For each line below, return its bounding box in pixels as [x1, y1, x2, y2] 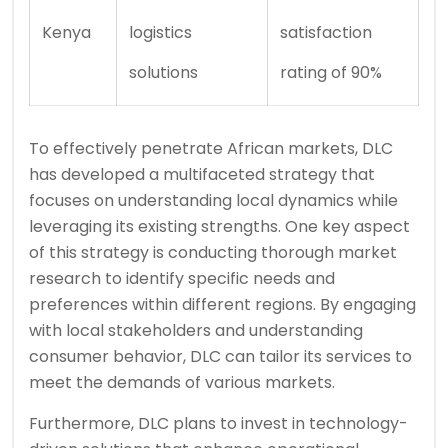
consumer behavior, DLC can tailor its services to [29, 344, 412, 368]
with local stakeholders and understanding [29, 318, 363, 342]
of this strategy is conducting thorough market [29, 240, 397, 264]
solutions [129, 60, 198, 84]
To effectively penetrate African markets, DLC [29, 136, 393, 160]
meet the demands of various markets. [29, 370, 335, 394]
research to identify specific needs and [29, 266, 335, 290]
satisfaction [280, 20, 372, 44]
